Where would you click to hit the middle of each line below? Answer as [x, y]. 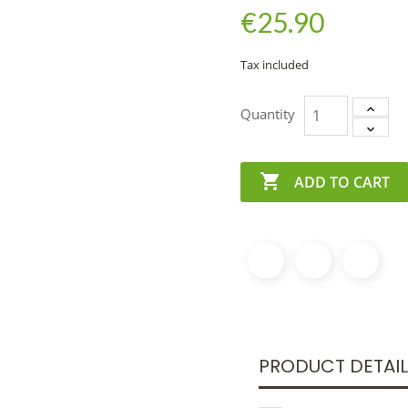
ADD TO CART [342, 182]
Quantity [268, 114]
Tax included [275, 65]
